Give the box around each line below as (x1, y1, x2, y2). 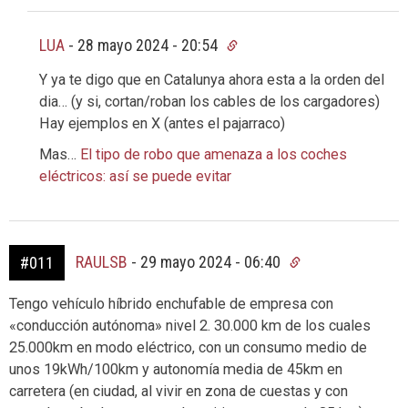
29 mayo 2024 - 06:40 (140, 251, 284, 271)
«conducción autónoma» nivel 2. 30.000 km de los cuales (9, 316, 371, 334)
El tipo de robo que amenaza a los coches (80, 145, 347, 163)
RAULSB (76, 251, 127, 271)
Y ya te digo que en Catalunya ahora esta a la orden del (39, 70, 384, 88)
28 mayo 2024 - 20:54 (77, 35, 221, 55)
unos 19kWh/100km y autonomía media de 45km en (9, 360, 342, 378)
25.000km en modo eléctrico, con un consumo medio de (9, 338, 367, 356)
